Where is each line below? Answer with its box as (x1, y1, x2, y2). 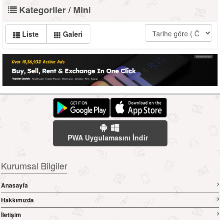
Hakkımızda (1, 195, 34, 204)
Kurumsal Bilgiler (1, 159, 67, 172)
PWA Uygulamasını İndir (67, 133, 148, 142)
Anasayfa (1, 181, 28, 190)
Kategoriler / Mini (17, 3, 91, 16)
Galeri (61, 29, 82, 39)
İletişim (1, 210, 21, 219)
